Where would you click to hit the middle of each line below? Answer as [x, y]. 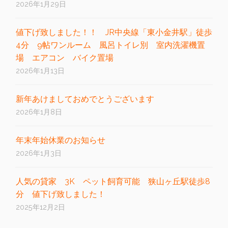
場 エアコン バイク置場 [65, 58]
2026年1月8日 [39, 112]
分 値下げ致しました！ [61, 194]
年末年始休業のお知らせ [61, 140]
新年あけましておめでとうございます [85, 99]
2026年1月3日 [39, 153]
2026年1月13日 [40, 70]
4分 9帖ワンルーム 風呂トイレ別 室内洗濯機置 [110, 45]
